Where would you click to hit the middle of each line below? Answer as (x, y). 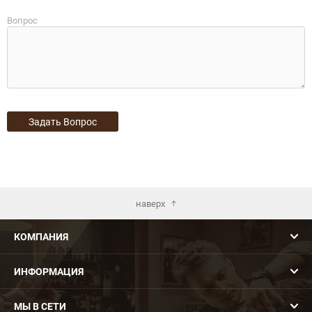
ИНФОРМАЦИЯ (49, 271)
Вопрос (22, 20)
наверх (150, 203)
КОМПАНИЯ (41, 236)
